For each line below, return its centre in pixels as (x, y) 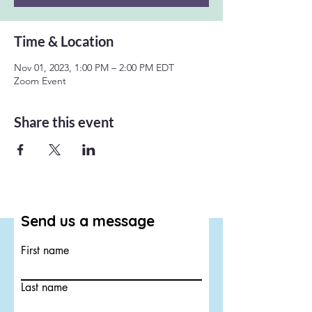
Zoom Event (40, 80)
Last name (44, 287)
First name (45, 250)
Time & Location (64, 41)
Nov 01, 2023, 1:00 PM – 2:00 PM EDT (94, 67)
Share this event (64, 122)
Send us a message (88, 220)
